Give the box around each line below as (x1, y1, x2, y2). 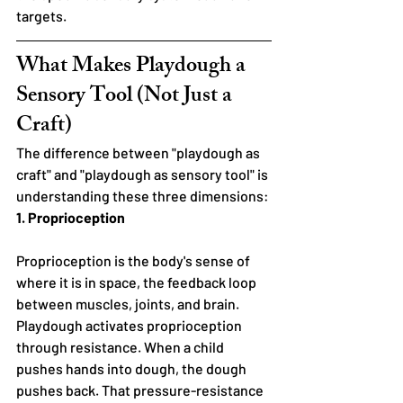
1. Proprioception (16, 208, 125, 226)
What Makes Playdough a (16, 48, 250, 86)
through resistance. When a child (16, 337, 227, 355)
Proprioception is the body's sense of (16, 251, 253, 269)
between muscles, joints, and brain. (16, 294, 242, 312)
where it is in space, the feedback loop (16, 273, 259, 291)
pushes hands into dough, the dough (16, 359, 249, 377)
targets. (16, 6, 67, 24)
